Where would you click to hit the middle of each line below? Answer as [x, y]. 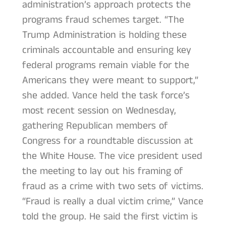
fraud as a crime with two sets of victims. [112, 186]
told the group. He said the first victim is [110, 216]
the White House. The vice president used [112, 156]
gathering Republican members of [95, 126]
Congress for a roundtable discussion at [107, 141]
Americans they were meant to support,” [110, 80]
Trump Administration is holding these [104, 35]
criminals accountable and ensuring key [106, 50]
